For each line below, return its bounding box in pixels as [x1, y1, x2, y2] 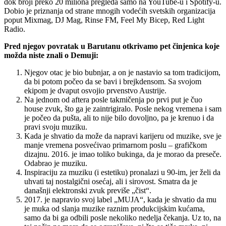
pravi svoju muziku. [24, 122, 87, 131]
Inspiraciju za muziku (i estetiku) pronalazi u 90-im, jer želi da [24, 167, 220, 177]
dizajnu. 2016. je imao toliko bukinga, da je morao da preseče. [24, 149, 221, 158]
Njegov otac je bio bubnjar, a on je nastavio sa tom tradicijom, [24, 68, 220, 77]
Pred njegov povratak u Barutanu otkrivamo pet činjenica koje [4, 41, 219, 50]
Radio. [4, 24, 25, 33]
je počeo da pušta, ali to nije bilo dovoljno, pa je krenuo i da [24, 113, 214, 122]
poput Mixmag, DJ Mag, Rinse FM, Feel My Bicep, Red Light [4, 15, 204, 24]
